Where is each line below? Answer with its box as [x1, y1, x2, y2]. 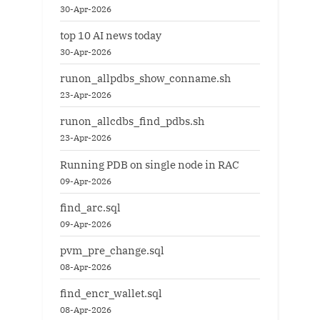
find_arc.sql [60, 199, 121, 214]
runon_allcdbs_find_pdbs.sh [60, 114, 204, 129]
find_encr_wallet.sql [60, 286, 162, 301]
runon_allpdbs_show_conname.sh [60, 71, 231, 86]
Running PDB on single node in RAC [60, 156, 239, 171]
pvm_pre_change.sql [60, 242, 164, 257]
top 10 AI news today [60, 28, 161, 43]
